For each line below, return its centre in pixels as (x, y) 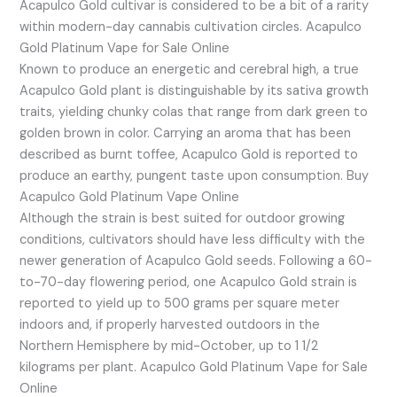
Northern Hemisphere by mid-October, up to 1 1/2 (169, 346)
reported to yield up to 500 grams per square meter (180, 304)
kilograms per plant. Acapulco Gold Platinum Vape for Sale (194, 368)
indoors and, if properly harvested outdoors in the (170, 325)
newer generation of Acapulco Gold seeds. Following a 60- (196, 261)
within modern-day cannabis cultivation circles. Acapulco (191, 27)
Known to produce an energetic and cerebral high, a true (190, 70)
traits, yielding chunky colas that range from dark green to (194, 113)
